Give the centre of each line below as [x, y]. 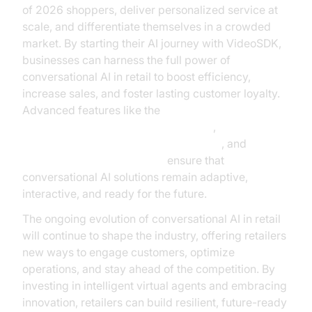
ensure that [194, 160]
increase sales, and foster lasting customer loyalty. [151, 93]
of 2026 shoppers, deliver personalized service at [150, 10]
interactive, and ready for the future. [115, 194]
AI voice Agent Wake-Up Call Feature [118, 127]
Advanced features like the [91, 110]
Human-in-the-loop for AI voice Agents [122, 143]
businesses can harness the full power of [126, 60]
